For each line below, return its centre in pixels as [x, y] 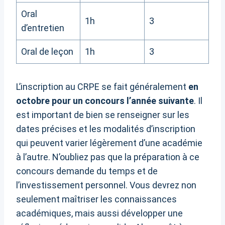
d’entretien [43, 28]
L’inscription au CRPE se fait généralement [102, 87]
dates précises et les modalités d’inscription [106, 129]
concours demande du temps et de [87, 171]
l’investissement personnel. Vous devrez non [106, 185]
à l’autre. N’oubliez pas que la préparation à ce [108, 157]
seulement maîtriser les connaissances [96, 199]
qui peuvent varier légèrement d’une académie [109, 143]
